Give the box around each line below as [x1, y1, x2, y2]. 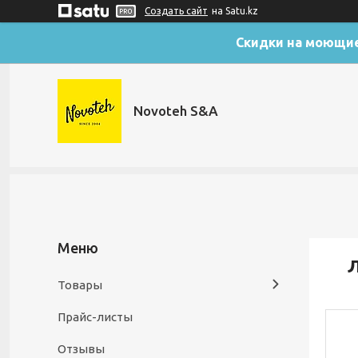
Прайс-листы [58, 310, 133, 324]
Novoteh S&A [133, 103, 218, 118]
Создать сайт [145, 6, 208, 16]
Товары [58, 278, 102, 292]
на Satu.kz [212, 6, 258, 16]
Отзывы [58, 342, 105, 356]
